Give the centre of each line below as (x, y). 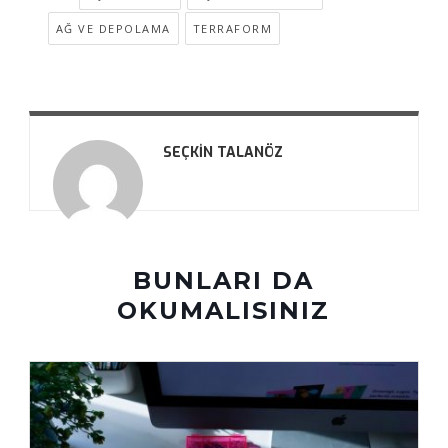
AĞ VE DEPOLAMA (113, 28)
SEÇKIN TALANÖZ (222, 152)
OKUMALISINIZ (224, 310)
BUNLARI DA (224, 280)
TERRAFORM (232, 28)
